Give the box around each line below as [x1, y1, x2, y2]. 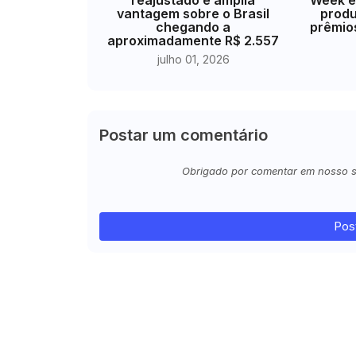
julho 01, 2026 [157, 52, 230, 66]
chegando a [156, 18, 231, 35]
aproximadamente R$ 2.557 [107, 32, 280, 48]
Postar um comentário [99, 125, 268, 145]
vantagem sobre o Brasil [117, 5, 270, 21]
